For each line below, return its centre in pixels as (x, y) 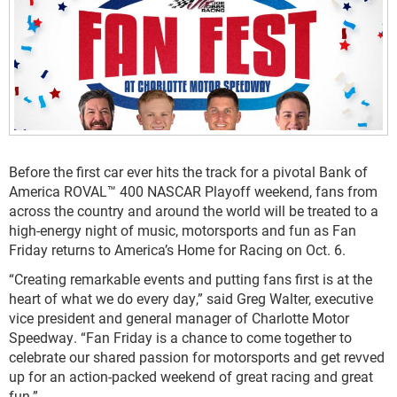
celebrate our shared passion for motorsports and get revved (197, 357)
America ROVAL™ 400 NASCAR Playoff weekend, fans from (193, 191)
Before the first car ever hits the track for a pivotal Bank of (188, 172)
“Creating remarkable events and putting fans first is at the (191, 279)
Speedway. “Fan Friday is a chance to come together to (180, 338)
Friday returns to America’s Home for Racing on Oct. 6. (177, 250)
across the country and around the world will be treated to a (194, 211)
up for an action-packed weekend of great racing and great (191, 377)
